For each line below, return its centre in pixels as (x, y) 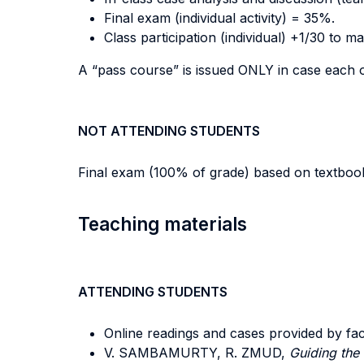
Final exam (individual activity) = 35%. (219, 18)
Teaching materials (162, 224)
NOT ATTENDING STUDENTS (169, 131)
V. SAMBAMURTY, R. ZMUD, (197, 353)
